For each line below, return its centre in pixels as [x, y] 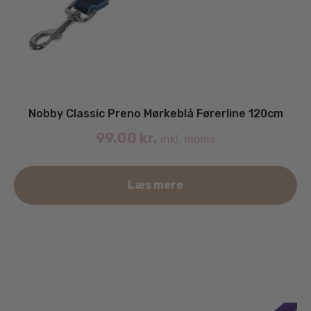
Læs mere [155, 185]
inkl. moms [186, 139]
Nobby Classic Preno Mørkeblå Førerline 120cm [155, 113]
